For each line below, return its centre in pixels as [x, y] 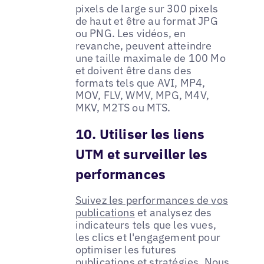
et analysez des [173, 212]
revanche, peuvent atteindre [143, 45]
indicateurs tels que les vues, [146, 225]
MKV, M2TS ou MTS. [123, 107]
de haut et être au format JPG [146, 21]
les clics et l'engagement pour [148, 237]
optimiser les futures [126, 249]
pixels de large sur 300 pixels [147, 8]
